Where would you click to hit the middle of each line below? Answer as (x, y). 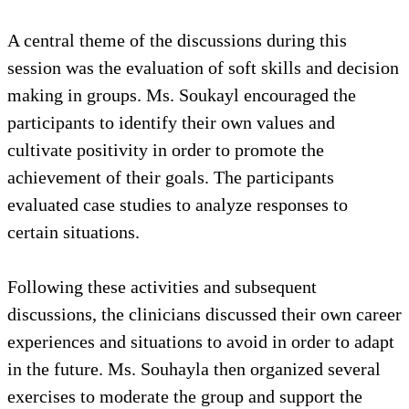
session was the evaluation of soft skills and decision (203, 67)
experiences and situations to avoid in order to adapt (201, 341)
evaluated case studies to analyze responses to (178, 204)
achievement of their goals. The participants (171, 177)
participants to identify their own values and (171, 122)
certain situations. (73, 231)
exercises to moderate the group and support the (185, 396)
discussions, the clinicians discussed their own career (204, 314)
